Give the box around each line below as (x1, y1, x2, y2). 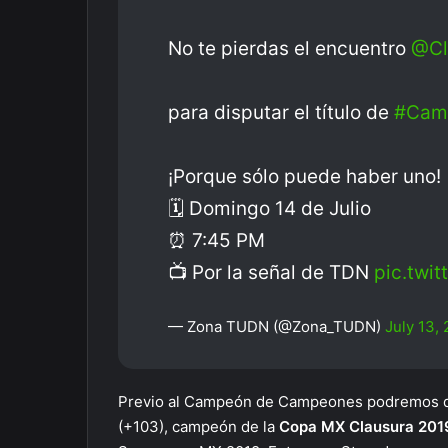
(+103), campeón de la (118, 417, 279, 436)
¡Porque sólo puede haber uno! (168, 165, 441, 188)
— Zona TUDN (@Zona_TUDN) (168, 317, 385, 336)
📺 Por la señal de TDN (168, 261, 374, 284)
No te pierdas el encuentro (168, 37, 411, 60)
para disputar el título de (168, 101, 394, 124)
